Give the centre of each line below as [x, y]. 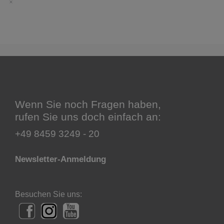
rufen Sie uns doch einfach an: [88, 116]
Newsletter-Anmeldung [60, 159]
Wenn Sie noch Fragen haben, [88, 104]
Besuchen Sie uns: [48, 194]
